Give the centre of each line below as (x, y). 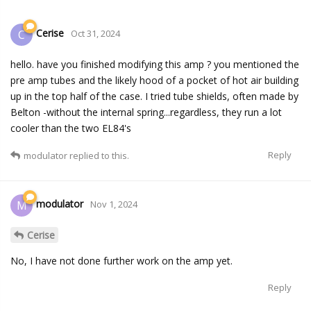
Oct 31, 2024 (95, 34)
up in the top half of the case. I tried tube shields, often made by (154, 96)
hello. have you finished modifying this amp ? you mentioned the (155, 64)
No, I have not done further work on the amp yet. (121, 260)
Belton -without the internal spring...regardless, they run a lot (146, 112)
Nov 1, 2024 (114, 204)
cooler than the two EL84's (71, 128)
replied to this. (98, 155)
